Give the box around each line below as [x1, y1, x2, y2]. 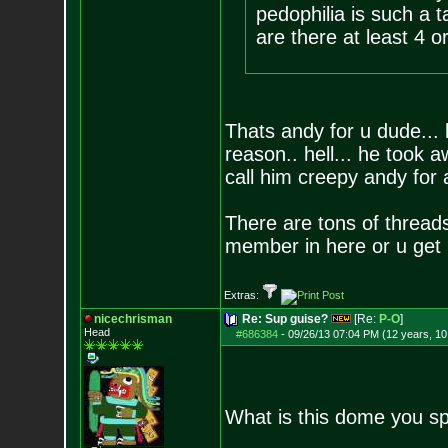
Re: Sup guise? [241, 312, 328, 326]
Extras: [223, 289, 262, 301]
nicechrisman [93, 312, 172, 326]
